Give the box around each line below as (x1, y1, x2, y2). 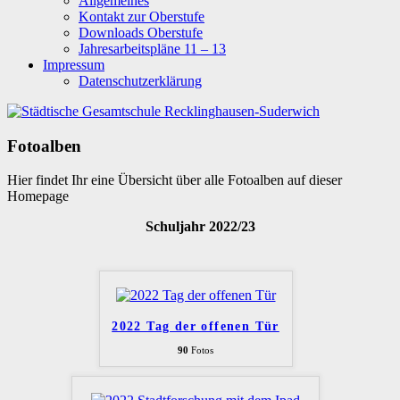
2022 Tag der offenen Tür (112, 320, 279, 334)
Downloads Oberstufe (79, 25, 203, 40)
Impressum (43, 57, 104, 72)
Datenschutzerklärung (79, 73, 202, 88)
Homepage (7, 188, 69, 204)
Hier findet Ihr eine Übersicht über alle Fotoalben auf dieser (7, 172, 342, 188)
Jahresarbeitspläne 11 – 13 (79, 41, 226, 56)
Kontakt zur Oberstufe (79, 9, 204, 24)
